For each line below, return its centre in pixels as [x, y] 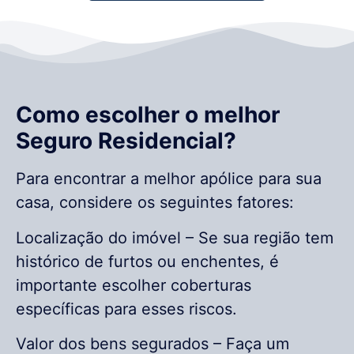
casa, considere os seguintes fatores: [155, 203]
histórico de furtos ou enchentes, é [147, 261]
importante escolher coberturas [134, 285]
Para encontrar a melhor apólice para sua [169, 179]
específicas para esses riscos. [126, 309]
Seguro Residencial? [126, 141]
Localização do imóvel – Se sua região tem [175, 237]
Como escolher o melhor [148, 115]
